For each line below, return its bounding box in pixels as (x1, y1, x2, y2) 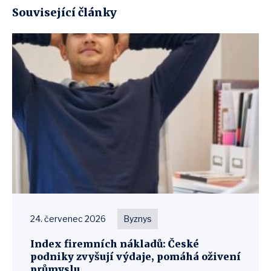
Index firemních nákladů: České (30, 238, 199, 250)
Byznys (123, 214, 152, 224)
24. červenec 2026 (30, 214, 106, 224)
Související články (12, 5, 117, 19)
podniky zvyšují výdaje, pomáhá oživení (30, 250, 241, 263)
